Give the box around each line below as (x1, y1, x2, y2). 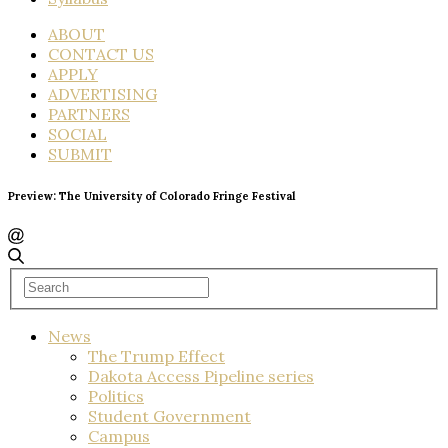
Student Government (88, 405, 251, 426)
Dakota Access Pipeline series (88, 365, 314, 386)
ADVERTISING (48, 84, 157, 104)
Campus (88, 425, 150, 446)
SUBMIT (48, 144, 112, 164)
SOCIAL (48, 124, 107, 144)
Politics (88, 385, 144, 406)
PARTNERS (48, 104, 130, 124)
